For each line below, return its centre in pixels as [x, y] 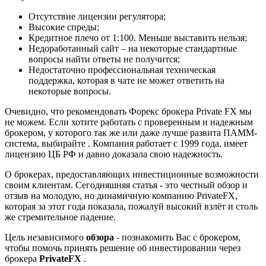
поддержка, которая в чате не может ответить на [126, 80]
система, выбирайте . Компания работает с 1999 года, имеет [126, 143]
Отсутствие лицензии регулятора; [97, 16]
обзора [101, 237]
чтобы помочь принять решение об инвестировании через [123, 248]
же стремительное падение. [60, 217]
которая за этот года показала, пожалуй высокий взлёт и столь [131, 206]
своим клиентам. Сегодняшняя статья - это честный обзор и [126, 185]
